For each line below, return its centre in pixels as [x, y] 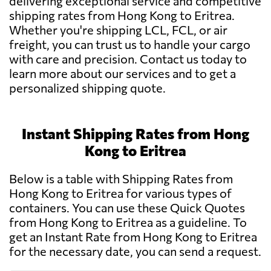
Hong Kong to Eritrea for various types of [120, 193]
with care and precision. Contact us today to [128, 59]
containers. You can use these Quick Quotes [127, 208]
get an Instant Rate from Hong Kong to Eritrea [133, 237]
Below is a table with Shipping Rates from [121, 179]
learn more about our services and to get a [122, 73]
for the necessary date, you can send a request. [135, 251]
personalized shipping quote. [87, 88]
